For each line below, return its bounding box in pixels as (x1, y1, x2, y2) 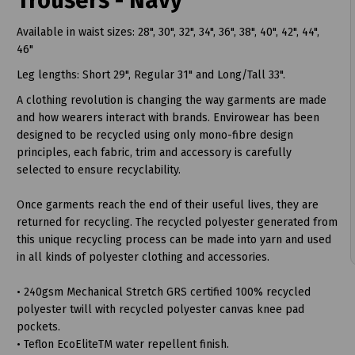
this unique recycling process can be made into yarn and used (16, 232, 331, 246)
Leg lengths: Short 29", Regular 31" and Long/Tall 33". (16, 67, 285, 82)
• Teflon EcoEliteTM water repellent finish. (16, 337, 229, 351)
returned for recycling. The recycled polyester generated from (16, 215, 338, 229)
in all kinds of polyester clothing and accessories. (16, 250, 269, 264)
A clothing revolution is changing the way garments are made (16, 93, 326, 107)
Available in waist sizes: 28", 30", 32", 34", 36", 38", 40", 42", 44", (16, 25, 319, 39)
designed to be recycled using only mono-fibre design (16, 128, 293, 142)
